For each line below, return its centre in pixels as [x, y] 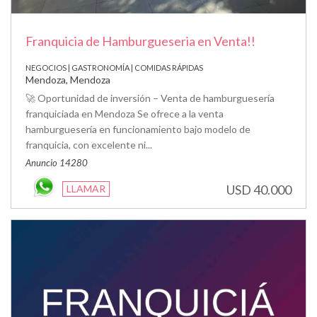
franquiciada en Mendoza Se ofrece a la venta [125, 113]
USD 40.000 [259, 189]
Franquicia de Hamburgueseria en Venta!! [140, 41]
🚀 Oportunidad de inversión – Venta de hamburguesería [150, 98]
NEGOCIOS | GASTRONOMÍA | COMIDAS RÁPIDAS [114, 67]
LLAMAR [86, 188]
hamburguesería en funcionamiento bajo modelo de [138, 129]
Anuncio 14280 [57, 162]
